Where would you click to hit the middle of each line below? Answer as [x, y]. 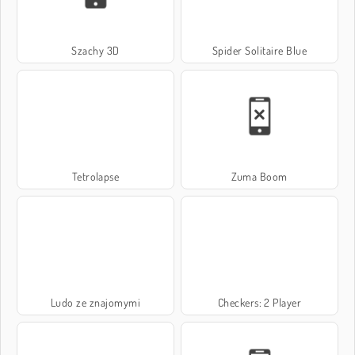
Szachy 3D [95, 50]
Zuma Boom [260, 176]
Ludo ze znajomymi [95, 302]
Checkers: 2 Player [260, 302]
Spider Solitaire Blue [260, 50]
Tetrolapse [95, 176]
